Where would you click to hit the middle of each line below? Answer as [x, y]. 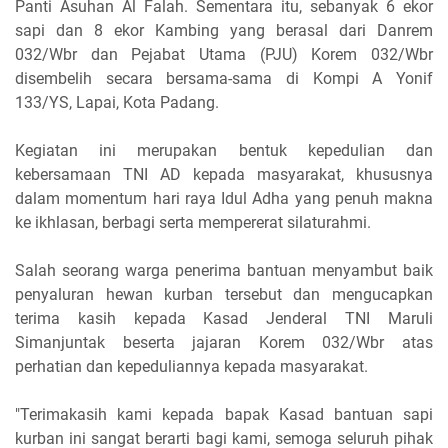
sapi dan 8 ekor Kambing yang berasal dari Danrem [224, 30]
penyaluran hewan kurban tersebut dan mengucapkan [224, 294]
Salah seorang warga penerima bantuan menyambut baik [224, 270]
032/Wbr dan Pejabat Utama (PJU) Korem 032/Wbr [224, 54]
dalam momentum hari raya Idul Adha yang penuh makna [224, 198]
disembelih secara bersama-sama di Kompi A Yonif [224, 78]
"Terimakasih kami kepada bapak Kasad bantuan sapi [224, 414]
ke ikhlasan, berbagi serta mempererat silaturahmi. [193, 222]
